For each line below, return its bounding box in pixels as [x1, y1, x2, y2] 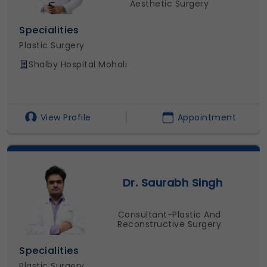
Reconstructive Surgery [117, 218, 221, 230]
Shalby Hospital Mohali [29, 58, 127, 70]
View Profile [40, 111, 91, 123]
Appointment [177, 111, 237, 123]
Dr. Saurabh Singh [122, 175, 223, 190]
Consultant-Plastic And [117, 208, 221, 221]
